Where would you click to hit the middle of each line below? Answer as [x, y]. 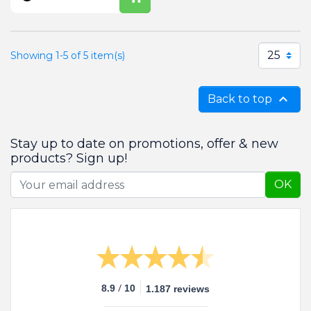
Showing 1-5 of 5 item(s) [68, 55]
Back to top [241, 99]
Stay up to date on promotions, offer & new [144, 144]
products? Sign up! [69, 159]
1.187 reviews [178, 289]
